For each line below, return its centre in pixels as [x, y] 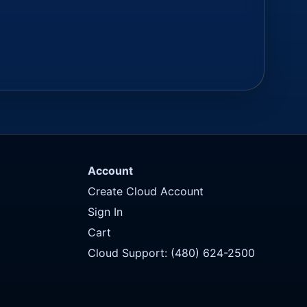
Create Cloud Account [145, 192]
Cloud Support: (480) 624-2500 [171, 253]
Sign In [105, 212]
